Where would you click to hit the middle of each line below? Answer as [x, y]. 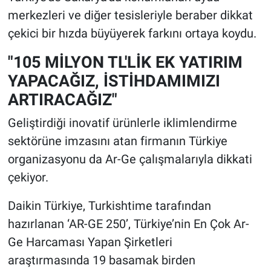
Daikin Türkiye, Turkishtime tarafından [109, 206]
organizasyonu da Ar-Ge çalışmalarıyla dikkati [130, 159]
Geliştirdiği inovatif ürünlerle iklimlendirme [122, 123]
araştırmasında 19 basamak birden [101, 260]
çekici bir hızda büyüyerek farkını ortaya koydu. [132, 33]
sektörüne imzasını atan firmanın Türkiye [117, 141]
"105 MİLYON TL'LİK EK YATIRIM [125, 62]
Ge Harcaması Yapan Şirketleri [90, 242]
